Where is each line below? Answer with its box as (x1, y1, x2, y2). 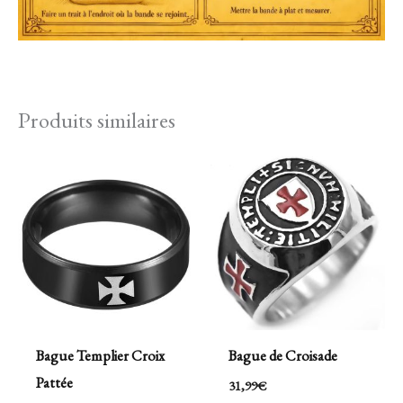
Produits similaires (18, 104, 175, 134)
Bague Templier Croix (35, 345, 165, 366)
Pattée (35, 372, 73, 393)
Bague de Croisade (228, 345, 337, 366)
